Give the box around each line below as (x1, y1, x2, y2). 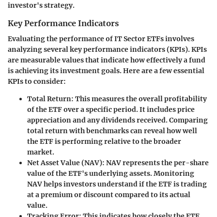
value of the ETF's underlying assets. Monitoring (27, 169, 194, 178)
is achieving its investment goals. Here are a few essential (8, 66, 204, 76)
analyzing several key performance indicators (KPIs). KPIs (8, 45, 207, 54)
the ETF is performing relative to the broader (27, 137, 181, 146)
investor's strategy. (8, 1, 75, 10)
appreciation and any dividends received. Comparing (27, 116, 208, 125)
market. (27, 148, 54, 157)
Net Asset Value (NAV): (27, 158, 105, 168)
